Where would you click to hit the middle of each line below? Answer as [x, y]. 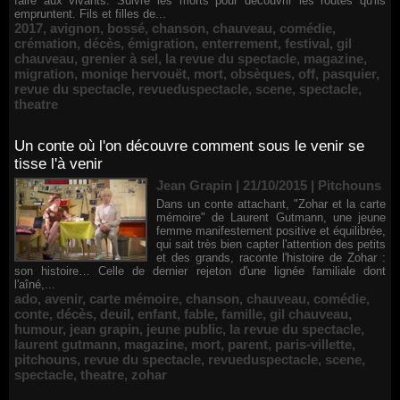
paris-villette [313, 344]
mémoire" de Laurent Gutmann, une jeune [271, 217]
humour [38, 329]
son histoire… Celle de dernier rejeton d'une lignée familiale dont [200, 271]
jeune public [184, 329]
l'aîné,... [35, 284]
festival [307, 43]
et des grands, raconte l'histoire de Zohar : [271, 258]
